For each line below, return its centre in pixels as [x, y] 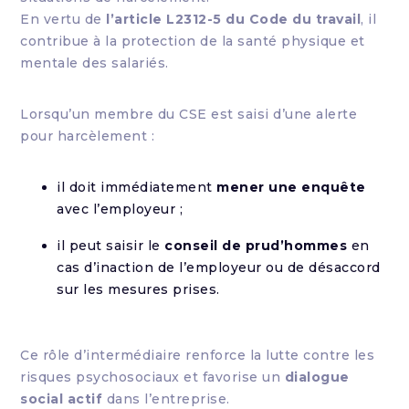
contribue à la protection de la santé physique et [193, 41]
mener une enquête [291, 187]
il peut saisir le [111, 246]
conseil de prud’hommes [256, 246]
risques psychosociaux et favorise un [152, 377]
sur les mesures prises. [138, 289]
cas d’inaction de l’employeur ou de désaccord [219, 267]
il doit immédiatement [137, 187]
